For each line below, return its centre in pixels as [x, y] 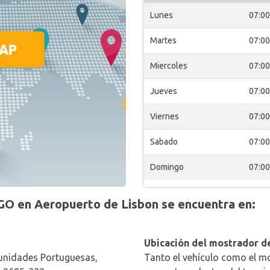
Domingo [167, 167]
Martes [163, 40]
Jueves [164, 91]
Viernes [165, 116]
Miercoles [169, 66]
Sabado [164, 142]
